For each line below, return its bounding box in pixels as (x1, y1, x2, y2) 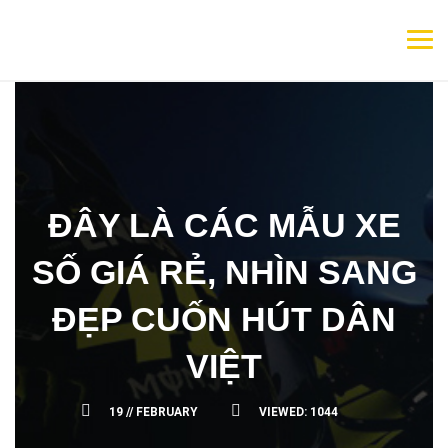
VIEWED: (258, 405, 310, 419)
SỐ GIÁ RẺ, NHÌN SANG (31, 253, 417, 291)
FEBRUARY (132, 405, 201, 419)
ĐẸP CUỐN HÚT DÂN (52, 300, 396, 338)
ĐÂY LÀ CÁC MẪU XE (47, 206, 401, 244)
